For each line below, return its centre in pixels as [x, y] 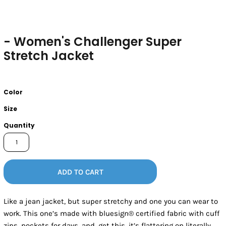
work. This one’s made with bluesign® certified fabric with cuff [112, 214]
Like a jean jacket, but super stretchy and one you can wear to [111, 202]
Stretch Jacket [49, 56]
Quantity [19, 126]
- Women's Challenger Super [93, 42]
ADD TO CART [80, 172]
